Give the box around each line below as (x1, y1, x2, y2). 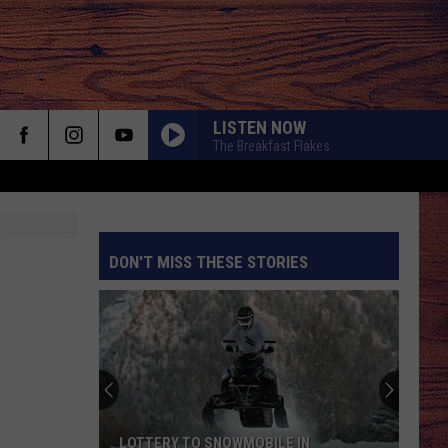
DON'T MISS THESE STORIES (109, 252, 308, 272)
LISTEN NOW (213, 116, 306, 138)
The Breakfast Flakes (213, 137, 330, 154)
